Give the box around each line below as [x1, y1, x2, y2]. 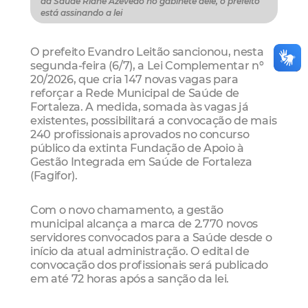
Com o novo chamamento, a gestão [30, 202, 224, 217]
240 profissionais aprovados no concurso [30, 127, 250, 142]
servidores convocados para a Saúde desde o [30, 230, 272, 244]
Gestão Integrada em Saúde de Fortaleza [30, 155, 252, 169]
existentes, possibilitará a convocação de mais [30, 113, 277, 128]
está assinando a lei [41, 8, 122, 19]
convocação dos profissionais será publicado [30, 257, 269, 272]
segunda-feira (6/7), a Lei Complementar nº [30, 58, 264, 73]
